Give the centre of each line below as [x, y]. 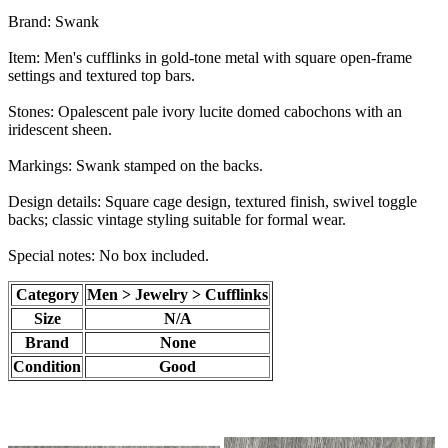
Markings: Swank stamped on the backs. [135, 165]
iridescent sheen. [60, 129]
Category [47, 294]
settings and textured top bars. [101, 75]
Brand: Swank [53, 21]
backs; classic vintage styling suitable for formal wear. [177, 219]
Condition [47, 366]
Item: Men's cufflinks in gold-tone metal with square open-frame [210, 57]
